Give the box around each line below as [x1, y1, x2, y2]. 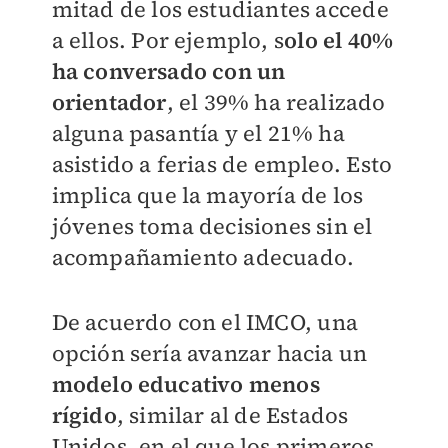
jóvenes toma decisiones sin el [51, 211, 373, 242]
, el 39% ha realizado [166, 87, 386, 118]
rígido [51, 400, 117, 431]
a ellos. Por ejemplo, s [51, 25, 285, 56]
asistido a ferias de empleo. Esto [51, 149, 393, 180]
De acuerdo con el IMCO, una [51, 307, 358, 338]
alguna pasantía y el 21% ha [51, 118, 345, 149]
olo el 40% [284, 25, 394, 56]
